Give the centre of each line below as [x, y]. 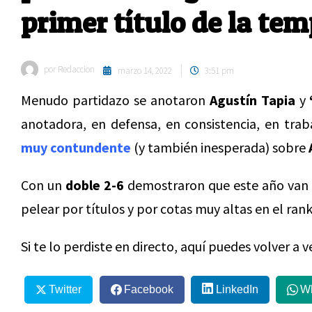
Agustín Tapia [252, 100]
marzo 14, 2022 [145, 71]
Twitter [65, 289]
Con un [44, 185]
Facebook [148, 289]
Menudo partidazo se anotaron [115, 100]
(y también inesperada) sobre [220, 147]
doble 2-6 [95, 185]
